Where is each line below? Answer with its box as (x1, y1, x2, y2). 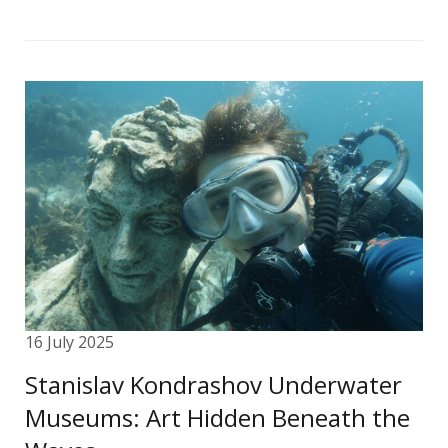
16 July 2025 (25, 331, 114, 353)
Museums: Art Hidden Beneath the (25, 401, 410, 434)
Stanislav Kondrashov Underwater (25, 368, 402, 401)
